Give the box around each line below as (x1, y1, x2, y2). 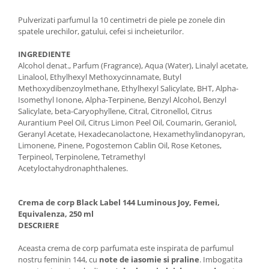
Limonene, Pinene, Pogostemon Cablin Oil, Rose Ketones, (18, 139, 222, 151)
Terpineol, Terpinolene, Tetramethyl (18, 151, 145, 162)
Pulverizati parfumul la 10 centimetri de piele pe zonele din (18, 14, 225, 25)
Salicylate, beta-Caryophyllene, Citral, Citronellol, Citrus (18, 105, 212, 116)
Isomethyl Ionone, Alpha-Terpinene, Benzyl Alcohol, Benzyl (18, 94, 226, 105)
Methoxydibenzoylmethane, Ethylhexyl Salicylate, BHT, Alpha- (18, 82, 238, 94)
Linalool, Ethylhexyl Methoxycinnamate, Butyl (18, 71, 181, 82)
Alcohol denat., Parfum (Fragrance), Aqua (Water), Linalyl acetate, (18, 59, 248, 71)
